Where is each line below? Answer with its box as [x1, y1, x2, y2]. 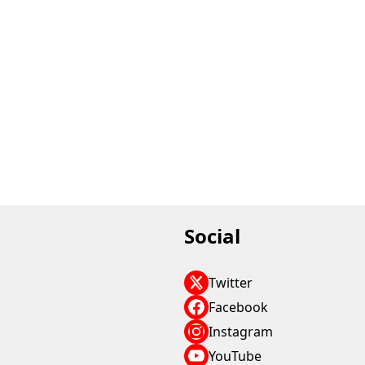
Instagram [209, 323, 274, 341]
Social [184, 222, 241, 249]
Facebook [209, 298, 269, 316]
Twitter [209, 274, 253, 292]
